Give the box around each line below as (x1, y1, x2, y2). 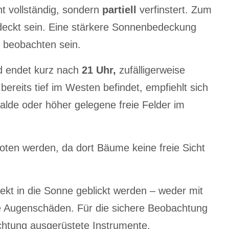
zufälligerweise (119, 64, 185, 76)
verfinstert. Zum (136, 4, 212, 15)
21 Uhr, (82, 64, 119, 76)
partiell (102, 4, 136, 15)
